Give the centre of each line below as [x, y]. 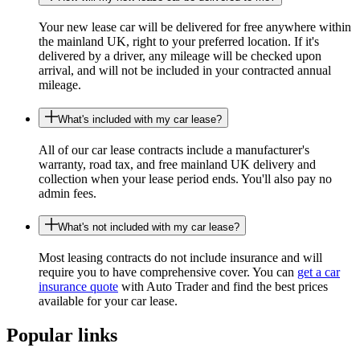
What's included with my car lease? [140, 120]
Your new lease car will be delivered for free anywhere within [195, 27]
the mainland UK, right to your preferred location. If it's [179, 42]
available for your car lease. [108, 301]
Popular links [62, 335]
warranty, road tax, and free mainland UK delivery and [177, 164]
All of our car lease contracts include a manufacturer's [174, 149]
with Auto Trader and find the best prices [223, 287]
